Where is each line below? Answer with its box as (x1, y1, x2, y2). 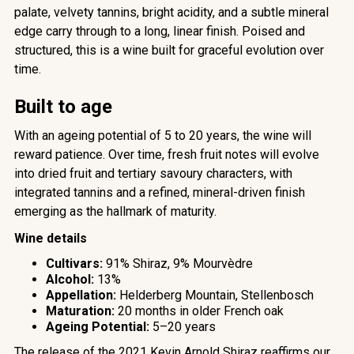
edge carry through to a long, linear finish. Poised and (13, 24, 305, 40)
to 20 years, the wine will (174, 128, 311, 144)
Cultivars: (45, 256, 103, 272)
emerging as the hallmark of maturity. (13, 204, 217, 220)
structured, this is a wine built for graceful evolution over (13, 43, 324, 58)
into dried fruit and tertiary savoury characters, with (13, 166, 292, 182)
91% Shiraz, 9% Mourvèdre (102, 256, 253, 272)
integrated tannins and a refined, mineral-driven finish (13, 185, 305, 201)
